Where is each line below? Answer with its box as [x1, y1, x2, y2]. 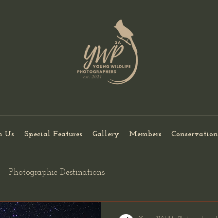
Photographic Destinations [9, 167, 105, 177]
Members [129, 130, 162, 138]
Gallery [92, 130, 119, 138]
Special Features [24, 130, 82, 138]
